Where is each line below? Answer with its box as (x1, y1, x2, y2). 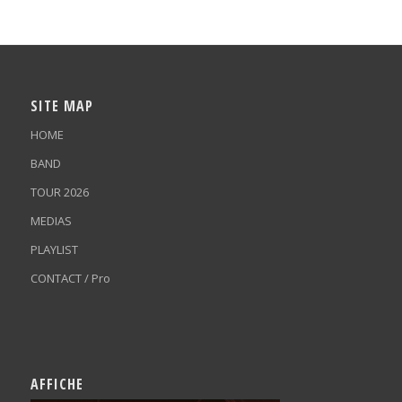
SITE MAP (30, 95, 93, 116)
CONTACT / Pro (30, 269, 110, 286)
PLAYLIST (30, 240, 78, 258)
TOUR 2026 (30, 183, 89, 200)
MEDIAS (30, 212, 72, 229)
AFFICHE (30, 374, 83, 395)
